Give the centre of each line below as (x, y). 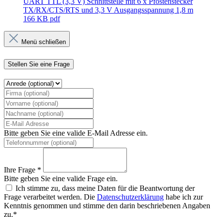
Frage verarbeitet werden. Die (50, 197)
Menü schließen (44, 42)
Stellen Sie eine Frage (39, 64)
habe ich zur (183, 197)
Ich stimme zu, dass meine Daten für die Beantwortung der (105, 188)
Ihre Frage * (23, 170)
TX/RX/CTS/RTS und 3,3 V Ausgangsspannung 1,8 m (108, 10)
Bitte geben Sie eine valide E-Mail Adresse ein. (76, 133)
